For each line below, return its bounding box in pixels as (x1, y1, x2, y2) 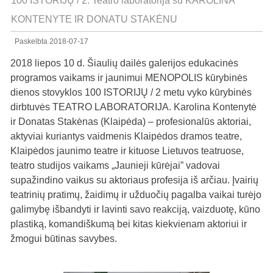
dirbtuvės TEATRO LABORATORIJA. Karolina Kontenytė (10, 102, 257, 112)
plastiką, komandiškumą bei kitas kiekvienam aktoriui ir (10, 219, 247, 229)
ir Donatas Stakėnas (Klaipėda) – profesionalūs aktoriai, (10, 116, 252, 127)
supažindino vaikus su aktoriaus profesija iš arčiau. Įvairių (10, 175, 259, 185)
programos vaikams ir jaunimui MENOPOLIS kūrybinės (10, 73, 248, 83)
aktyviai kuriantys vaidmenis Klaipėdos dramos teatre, (10, 131, 243, 141)
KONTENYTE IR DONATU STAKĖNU (11, 14, 178, 24)
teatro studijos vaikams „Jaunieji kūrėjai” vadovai (10, 160, 221, 171)
